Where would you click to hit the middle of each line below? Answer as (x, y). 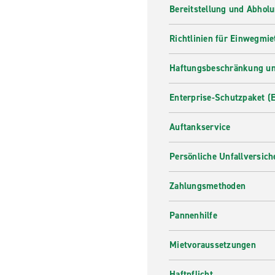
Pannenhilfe (193, 215)
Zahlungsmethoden (207, 186)
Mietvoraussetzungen (213, 245)
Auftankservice (200, 127)
